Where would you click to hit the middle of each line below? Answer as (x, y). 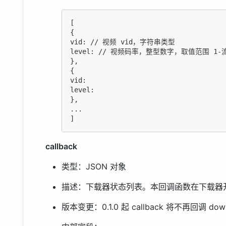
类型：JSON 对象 (94, 167)
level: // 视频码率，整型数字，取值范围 (142, 52)
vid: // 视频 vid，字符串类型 (123, 42)
